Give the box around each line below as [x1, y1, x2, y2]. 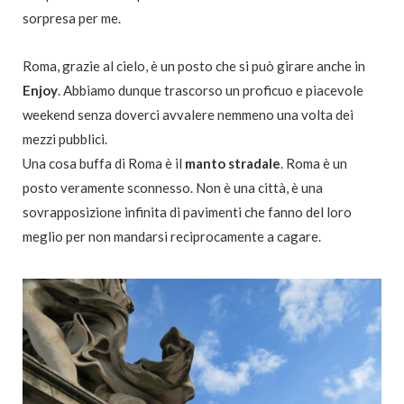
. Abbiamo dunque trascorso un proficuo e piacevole [58, 82, 363, 99]
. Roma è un [280, 155, 347, 172]
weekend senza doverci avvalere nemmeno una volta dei [23, 106, 353, 124]
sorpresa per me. [23, 10, 121, 27]
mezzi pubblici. [23, 131, 107, 148]
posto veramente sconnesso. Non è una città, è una [23, 179, 323, 197]
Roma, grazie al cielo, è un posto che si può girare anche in [23, 58, 365, 75]
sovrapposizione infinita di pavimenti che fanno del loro [23, 204, 352, 221]
